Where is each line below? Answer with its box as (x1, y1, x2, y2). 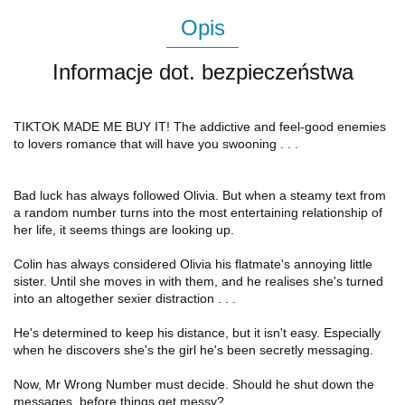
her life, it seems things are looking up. (14, 222, 234, 237)
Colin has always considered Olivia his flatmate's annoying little (14, 257, 372, 271)
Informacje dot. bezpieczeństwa (52, 60, 353, 84)
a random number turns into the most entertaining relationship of (14, 205, 382, 220)
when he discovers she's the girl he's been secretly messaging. (14, 343, 373, 357)
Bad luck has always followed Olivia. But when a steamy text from (14, 188, 386, 202)
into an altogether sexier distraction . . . (14, 291, 236, 306)
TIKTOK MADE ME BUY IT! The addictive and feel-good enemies (14, 119, 386, 134)
